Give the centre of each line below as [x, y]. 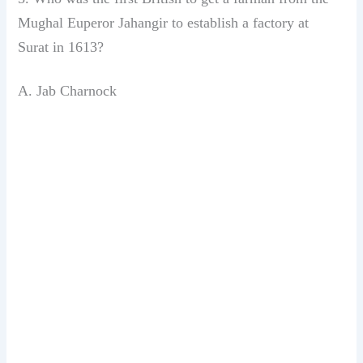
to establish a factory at [241, 23]
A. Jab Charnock [68, 90]
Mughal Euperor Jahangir [95, 23]
